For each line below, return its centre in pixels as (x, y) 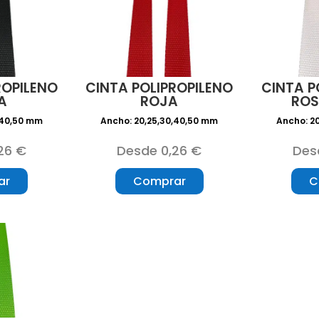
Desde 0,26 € (159, 151)
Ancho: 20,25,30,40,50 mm (159, 121)
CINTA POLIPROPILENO (159, 88)
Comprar (159, 182)
